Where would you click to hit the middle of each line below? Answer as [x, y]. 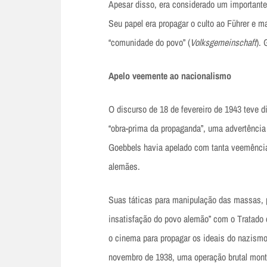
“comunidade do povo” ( [149, 42]
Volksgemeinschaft [223, 42]
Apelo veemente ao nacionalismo [170, 75]
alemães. [124, 166]
